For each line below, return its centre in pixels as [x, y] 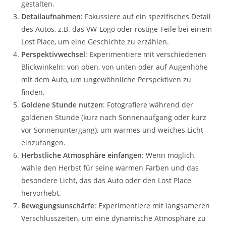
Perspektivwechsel [53, 54]
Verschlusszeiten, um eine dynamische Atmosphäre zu [114, 218]
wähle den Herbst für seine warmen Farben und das [110, 167]
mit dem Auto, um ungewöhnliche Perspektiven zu [106, 79]
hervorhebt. [41, 193]
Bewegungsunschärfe [58, 205]
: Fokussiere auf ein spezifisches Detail [146, 16]
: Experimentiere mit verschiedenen [146, 54]
